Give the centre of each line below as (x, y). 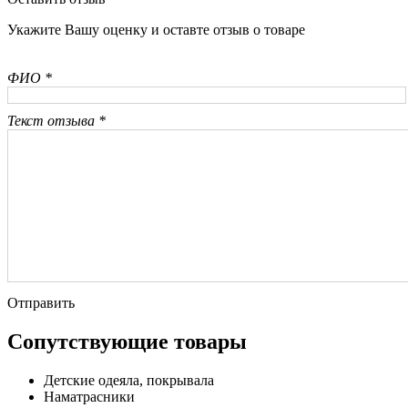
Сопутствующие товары (127, 342)
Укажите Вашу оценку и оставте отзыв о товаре (156, 30)
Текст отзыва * (56, 121)
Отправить (41, 303)
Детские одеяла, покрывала (129, 381)
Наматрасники (89, 397)
